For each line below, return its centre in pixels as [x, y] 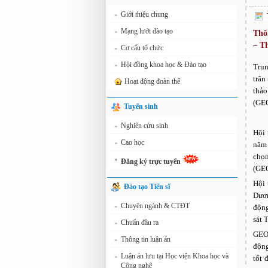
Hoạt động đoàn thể [152, 81]
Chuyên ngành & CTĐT [155, 206]
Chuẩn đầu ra [140, 223]
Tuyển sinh [141, 106]
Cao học [133, 142]
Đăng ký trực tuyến [152, 162]
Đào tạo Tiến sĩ [147, 187]
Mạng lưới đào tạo [147, 31]
